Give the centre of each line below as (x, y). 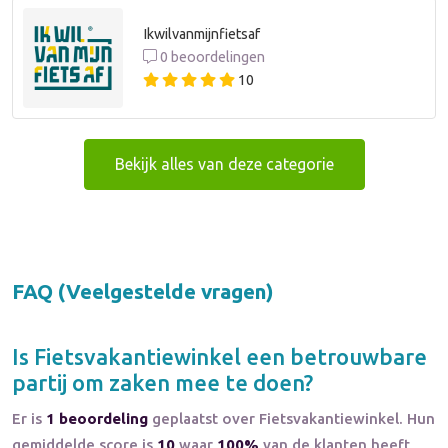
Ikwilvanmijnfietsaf (201, 34)
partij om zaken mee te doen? (162, 382)
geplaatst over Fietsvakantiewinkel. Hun (291, 418)
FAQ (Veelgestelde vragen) (143, 291)
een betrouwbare (334, 356)
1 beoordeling (97, 418)
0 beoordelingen (211, 57)
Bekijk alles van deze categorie (224, 163)
